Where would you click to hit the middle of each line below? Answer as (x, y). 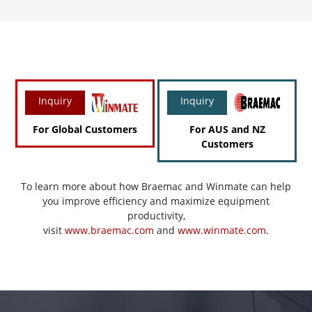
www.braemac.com (109, 231)
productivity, (156, 216)
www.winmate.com (222, 231)
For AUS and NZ (227, 130)
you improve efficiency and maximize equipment (156, 201)
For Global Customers (85, 130)
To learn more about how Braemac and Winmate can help (156, 187)
